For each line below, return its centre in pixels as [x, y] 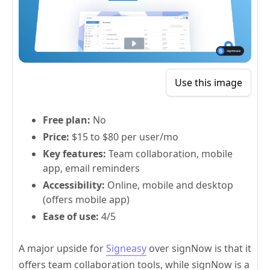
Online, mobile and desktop [169, 185]
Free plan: [68, 120]
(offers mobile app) [86, 200]
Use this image [209, 83]
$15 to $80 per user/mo [124, 137]
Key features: [74, 154]
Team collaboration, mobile [169, 154]
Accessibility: [74, 185]
